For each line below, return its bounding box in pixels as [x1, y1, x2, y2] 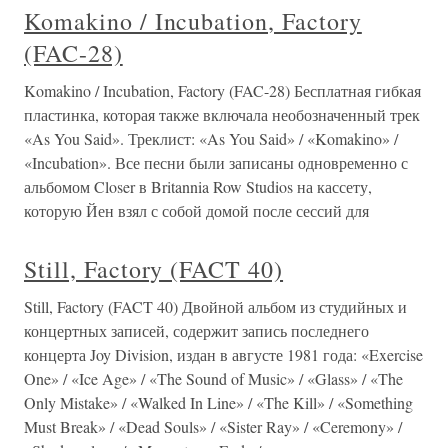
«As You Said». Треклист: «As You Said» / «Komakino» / [24, 128, 398, 149]
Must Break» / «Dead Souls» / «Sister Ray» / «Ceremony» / [24, 416, 402, 437]
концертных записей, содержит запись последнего [24, 320, 369, 341]
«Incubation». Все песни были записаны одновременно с [24, 152, 408, 173]
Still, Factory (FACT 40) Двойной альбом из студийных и [24, 296, 407, 317]
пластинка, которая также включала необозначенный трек [24, 104, 420, 125]
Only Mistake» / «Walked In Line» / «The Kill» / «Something [24, 392, 413, 413]
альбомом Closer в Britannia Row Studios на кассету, [24, 176, 372, 197]
